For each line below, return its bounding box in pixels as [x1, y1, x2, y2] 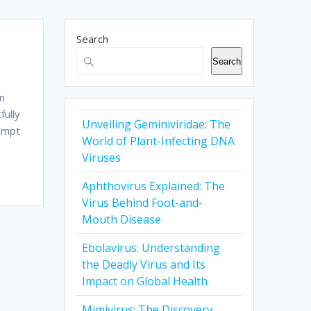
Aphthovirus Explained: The [82, 178, 226, 194]
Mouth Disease [82, 212, 162, 228]
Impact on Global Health [82, 274, 208, 289]
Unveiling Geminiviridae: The [82, 117, 231, 133]
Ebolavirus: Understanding [82, 240, 221, 256]
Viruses [82, 150, 121, 166]
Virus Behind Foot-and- [82, 195, 203, 211]
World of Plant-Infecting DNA [82, 133, 235, 149]
